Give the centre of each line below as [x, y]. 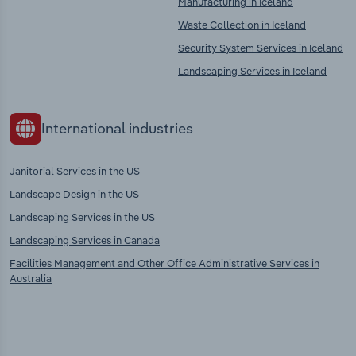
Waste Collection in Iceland [242, 25]
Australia [31, 278]
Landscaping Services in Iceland [252, 71]
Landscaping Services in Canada [85, 240]
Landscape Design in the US [74, 193]
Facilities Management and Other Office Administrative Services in [164, 263]
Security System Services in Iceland [261, 48]
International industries [117, 129]
